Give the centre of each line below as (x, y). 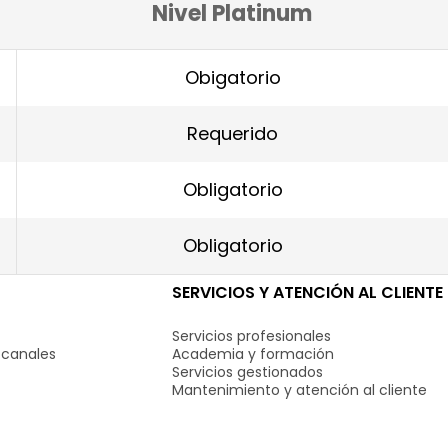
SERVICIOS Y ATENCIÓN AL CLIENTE (308, 292)
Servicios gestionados (248, 372)
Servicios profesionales (252, 336)
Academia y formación (253, 354)
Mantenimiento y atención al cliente (300, 390)
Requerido (232, 133)
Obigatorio (232, 77)
